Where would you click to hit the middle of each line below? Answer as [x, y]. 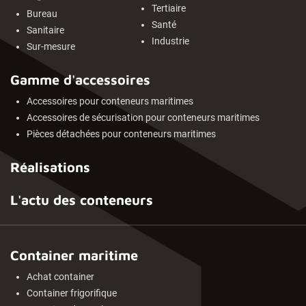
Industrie [170, 42]
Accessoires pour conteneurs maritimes [110, 102]
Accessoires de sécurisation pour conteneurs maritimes [143, 118]
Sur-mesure [51, 47]
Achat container [60, 277]
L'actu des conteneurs [82, 200]
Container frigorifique [72, 294]
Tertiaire [169, 9]
